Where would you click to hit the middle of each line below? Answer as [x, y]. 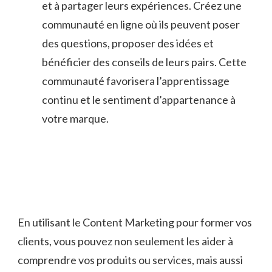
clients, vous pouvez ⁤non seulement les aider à [125, 241]
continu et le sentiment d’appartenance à [139, 100]
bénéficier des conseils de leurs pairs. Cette [144, 62]
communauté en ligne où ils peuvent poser [141, 25]
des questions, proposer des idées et [128, 43]
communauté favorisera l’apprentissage [136, 81]
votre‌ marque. [75, 119]
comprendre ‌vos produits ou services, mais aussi [130, 260]
